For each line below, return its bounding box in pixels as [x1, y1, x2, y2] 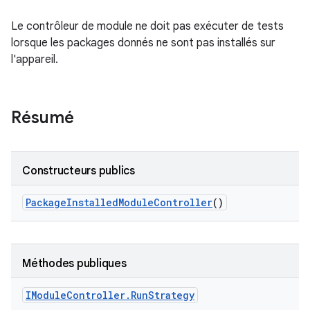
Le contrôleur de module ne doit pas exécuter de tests [11, 19, 284, 33]
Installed [66, 196, 118, 209]
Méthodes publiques [22, 257, 127, 271]
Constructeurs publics [22, 164, 135, 178]
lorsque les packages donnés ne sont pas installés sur [11, 36, 275, 50]
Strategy [148, 289, 194, 302]
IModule [26, 289, 66, 302]
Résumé [11, 107, 74, 128]
